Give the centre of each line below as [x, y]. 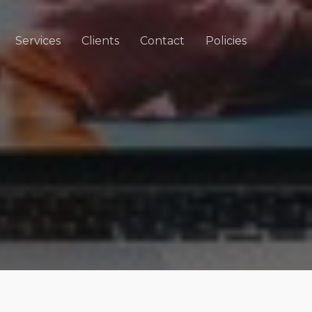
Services [38, 40]
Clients [100, 40]
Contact [162, 40]
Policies [226, 40]
